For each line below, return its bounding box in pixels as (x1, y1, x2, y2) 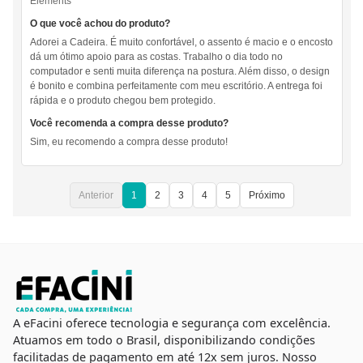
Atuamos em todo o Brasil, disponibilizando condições (12, 331, 315, 348)
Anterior (78, 190, 113, 202)
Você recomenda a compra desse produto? (29, 117, 228, 130)
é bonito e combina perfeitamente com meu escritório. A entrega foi (29, 80, 322, 92)
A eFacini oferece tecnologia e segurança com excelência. (12, 314, 331, 331)
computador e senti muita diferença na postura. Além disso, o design (29, 66, 330, 78)
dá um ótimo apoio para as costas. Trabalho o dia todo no (29, 51, 283, 63)
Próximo (248, 190, 285, 202)
